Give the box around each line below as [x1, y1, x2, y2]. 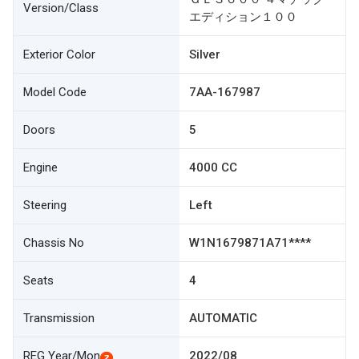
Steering [23, 198, 67, 212]
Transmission [23, 311, 95, 325]
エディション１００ [189, 10, 297, 24]
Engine [23, 160, 58, 175]
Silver [189, 47, 220, 62]
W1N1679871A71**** [189, 236, 311, 250]
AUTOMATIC [189, 311, 257, 325]
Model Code [23, 85, 87, 99]
